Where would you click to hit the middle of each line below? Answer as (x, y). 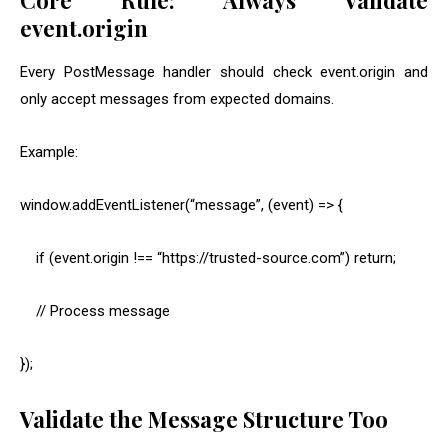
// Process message (95, 311)
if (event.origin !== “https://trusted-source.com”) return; (208, 258)
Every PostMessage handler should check (170, 72)
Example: (49, 152)
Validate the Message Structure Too (204, 419)
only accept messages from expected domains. (177, 99)
